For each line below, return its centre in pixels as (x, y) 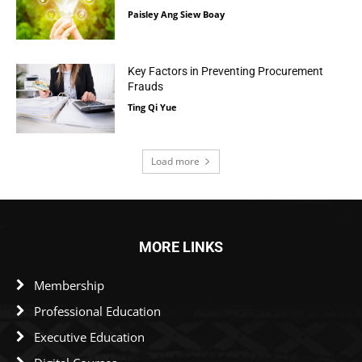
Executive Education (89, 337)
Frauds (146, 87)
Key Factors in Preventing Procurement (226, 72)
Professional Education (97, 311)
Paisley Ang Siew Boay (177, 14)
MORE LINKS (181, 246)
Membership (69, 285)
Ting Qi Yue (153, 107)
